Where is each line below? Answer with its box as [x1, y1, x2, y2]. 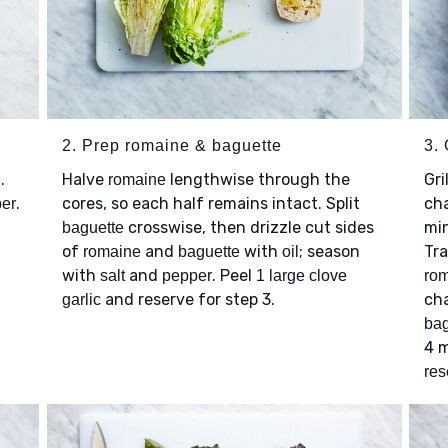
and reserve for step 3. [100, 290, 279, 310]
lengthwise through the [165, 170, 350, 190]
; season [298, 242, 360, 262]
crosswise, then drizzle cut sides [123, 218, 374, 238]
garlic [61, 291, 101, 309]
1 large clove [255, 267, 347, 285]
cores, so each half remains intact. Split [61, 194, 360, 214]
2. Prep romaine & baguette [61, 137, 282, 155]
